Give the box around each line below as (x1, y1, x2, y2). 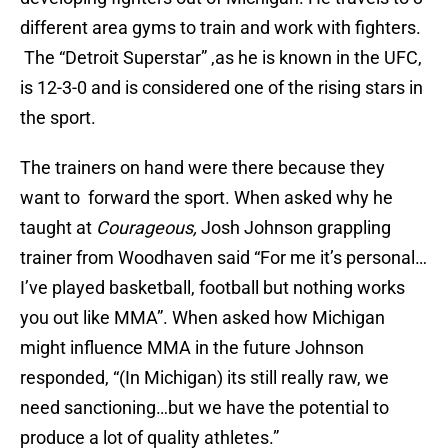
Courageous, (96, 217, 197, 239)
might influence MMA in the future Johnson (20, 337, 364, 359)
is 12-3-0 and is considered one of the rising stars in (20, 77, 423, 99)
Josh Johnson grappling (197, 217, 391, 239)
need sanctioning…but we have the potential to (20, 397, 389, 419)
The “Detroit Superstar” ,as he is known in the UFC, (20, 47, 422, 69)
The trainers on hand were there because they (20, 157, 385, 179)
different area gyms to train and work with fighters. (20, 17, 421, 39)
